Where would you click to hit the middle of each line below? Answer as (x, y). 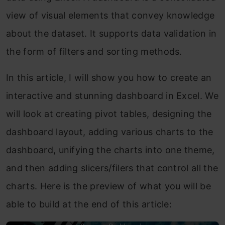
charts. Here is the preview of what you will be (109, 186)
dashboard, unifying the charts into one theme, (110, 150)
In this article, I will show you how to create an (109, 78)
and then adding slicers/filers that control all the (112, 168)
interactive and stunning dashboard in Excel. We (113, 96)
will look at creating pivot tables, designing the (109, 114)
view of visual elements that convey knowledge (110, 15)
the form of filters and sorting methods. (94, 51)
